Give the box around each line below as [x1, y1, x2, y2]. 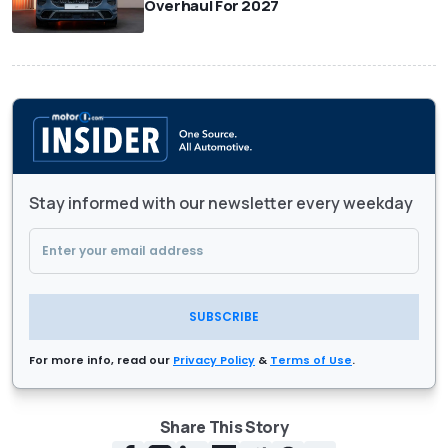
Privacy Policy [173, 352, 255, 369]
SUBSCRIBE [189, 308, 259, 326]
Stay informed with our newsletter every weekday [29, 192, 413, 215]
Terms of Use [270, 352, 352, 369]
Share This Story [159, 416, 289, 439]
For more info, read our [29, 352, 173, 369]
